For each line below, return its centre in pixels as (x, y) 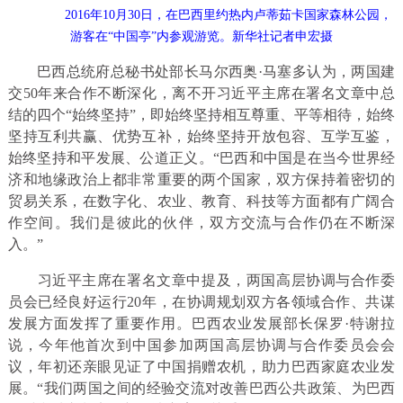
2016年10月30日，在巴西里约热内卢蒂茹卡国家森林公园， (216, 15)
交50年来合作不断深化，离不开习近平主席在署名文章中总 (201, 94)
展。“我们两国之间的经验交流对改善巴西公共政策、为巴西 (201, 389)
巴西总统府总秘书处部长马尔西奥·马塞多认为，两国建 (216, 72)
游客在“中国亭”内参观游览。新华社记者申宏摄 (201, 37)
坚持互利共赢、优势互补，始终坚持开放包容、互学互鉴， (201, 137)
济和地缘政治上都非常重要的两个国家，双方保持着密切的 (201, 180)
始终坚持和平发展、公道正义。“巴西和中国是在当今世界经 (201, 158)
